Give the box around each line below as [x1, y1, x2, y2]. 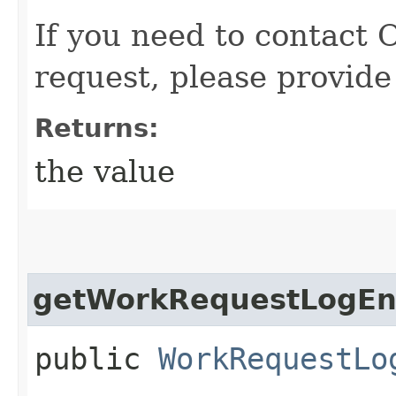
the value [34, 153, 175, 189]
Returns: [34, 112, 159, 143]
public [34, 340, 158, 377]
